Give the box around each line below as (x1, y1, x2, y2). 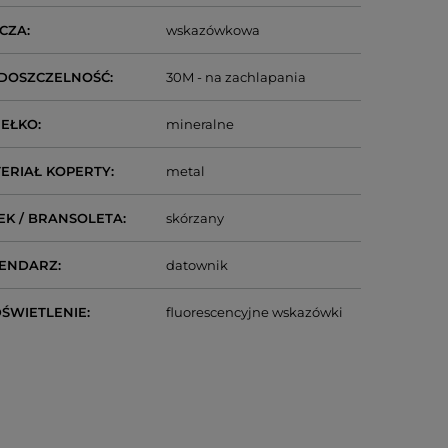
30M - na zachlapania (166, 69, 307, 85)
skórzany (166, 210, 225, 226)
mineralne (166, 116, 235, 132)
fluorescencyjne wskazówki (166, 304, 344, 320)
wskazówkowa (166, 22, 261, 38)
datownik (166, 257, 229, 273)
